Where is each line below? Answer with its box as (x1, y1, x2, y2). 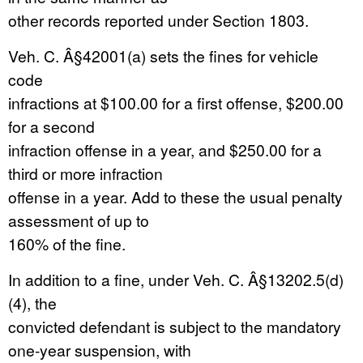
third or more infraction (8, 162, 163, 184)
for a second (8, 115, 95, 137)
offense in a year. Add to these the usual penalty (8, 186, 343, 207)
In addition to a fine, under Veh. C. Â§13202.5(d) (8, 268, 344, 290)
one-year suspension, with (8, 339, 191, 361)
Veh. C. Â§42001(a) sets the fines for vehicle (8, 45, 318, 66)
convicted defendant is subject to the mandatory (8, 315, 341, 337)
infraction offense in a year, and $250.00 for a (8, 139, 322, 160)
